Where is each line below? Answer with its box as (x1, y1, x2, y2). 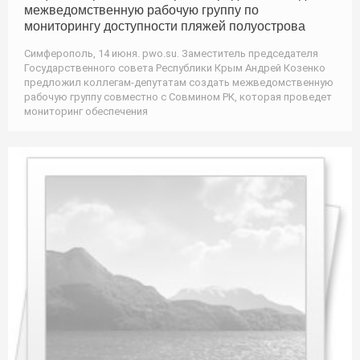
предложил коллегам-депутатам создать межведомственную (24, 76, 333, 88)
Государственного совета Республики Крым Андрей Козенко (24, 61, 325, 74)
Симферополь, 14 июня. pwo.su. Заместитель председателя (24, 47, 318, 59)
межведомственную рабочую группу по (24, 2, 259, 17)
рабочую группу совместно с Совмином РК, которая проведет (24, 90, 332, 103)
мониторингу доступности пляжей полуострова (24, 18, 305, 33)
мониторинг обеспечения (24, 104, 148, 117)
